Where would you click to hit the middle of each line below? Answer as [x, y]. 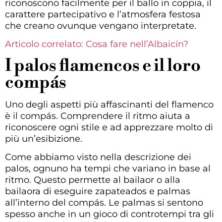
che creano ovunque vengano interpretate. [101, 26]
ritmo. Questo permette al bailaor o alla [93, 180]
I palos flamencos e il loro [103, 66]
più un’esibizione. [44, 139]
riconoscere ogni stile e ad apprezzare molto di [109, 127]
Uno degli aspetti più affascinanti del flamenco [109, 104]
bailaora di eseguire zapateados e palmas [98, 192]
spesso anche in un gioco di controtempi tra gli [110, 214]
